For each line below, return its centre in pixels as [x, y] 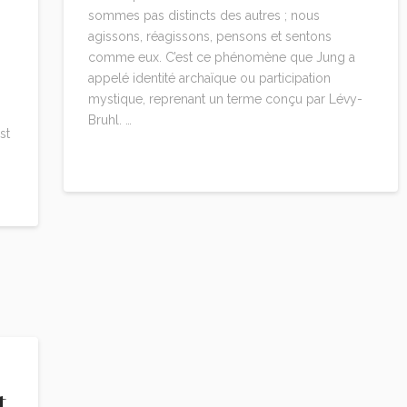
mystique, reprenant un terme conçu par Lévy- [225, 99]
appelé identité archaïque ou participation [209, 79]
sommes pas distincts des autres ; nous [203, 16]
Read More [126, 158]
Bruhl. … [109, 120]
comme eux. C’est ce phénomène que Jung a [221, 58]
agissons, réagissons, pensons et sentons [209, 37]
